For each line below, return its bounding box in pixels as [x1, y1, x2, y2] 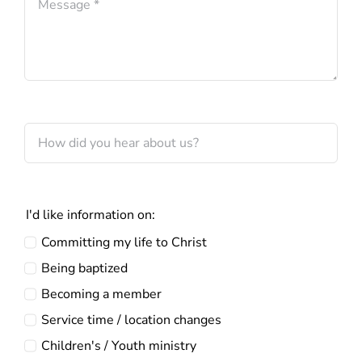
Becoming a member [41, 285, 162, 304]
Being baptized [41, 259, 128, 278]
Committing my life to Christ [41, 234, 208, 252]
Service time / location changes [41, 311, 222, 330]
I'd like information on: [25, 206, 155, 224]
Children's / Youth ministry [41, 337, 197, 356]
